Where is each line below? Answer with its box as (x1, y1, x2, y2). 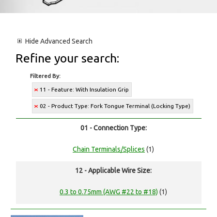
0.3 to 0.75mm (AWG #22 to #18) (60, 188, 158, 196)
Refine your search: (15, 51, 120, 65)
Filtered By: (30, 73, 61, 79)
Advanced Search (39, 37, 93, 46)
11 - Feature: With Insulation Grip (40, 86, 129, 93)
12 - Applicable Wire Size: (75, 167, 152, 175)
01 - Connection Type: (80, 124, 147, 132)
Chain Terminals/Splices (73, 145, 145, 154)
